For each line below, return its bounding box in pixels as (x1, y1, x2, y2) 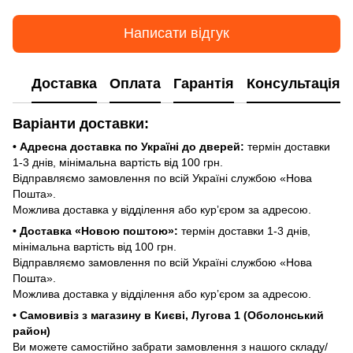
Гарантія (173, 76, 234, 92)
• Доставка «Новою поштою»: (13, 224, 178, 237)
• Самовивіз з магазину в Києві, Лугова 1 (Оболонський (13, 308, 324, 321)
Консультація (247, 76, 340, 92)
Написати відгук (124, 25, 229, 42)
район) (13, 324, 50, 337)
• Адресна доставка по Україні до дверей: (13, 139, 247, 153)
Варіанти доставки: (13, 115, 149, 132)
